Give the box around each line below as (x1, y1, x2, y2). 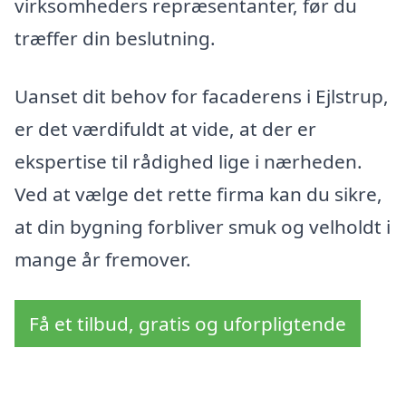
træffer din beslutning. (14, 24, 216, 51)
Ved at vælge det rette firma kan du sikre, (14, 180, 382, 207)
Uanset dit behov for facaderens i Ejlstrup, (14, 82, 389, 109)
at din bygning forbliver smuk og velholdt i (14, 213, 391, 239)
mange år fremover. (14, 246, 191, 272)
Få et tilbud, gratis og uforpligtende (29, 311, 346, 337)
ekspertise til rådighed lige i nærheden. (14, 148, 362, 174)
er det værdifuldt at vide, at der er (14, 115, 316, 141)
